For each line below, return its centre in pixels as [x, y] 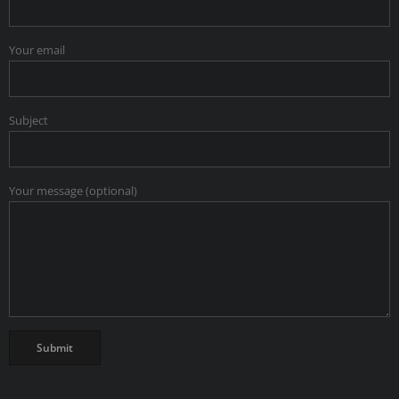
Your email [37, 50]
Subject [28, 121]
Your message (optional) [73, 191]
